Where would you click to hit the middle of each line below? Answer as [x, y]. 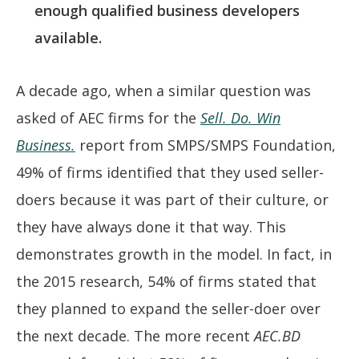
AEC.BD [277, 335]
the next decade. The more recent [135, 335]
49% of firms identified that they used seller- [170, 172]
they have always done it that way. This [151, 226]
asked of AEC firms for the [108, 117]
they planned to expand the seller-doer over [168, 308]
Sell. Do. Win [240, 117]
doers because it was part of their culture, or [172, 199]
